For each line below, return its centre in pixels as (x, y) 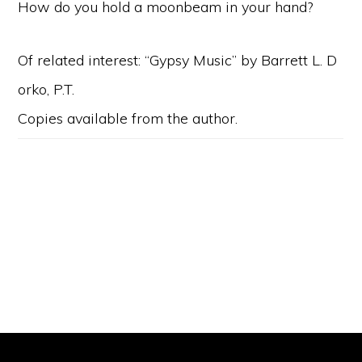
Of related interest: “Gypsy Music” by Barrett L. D (178, 60)
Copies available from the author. (128, 118)
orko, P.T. (46, 89)
